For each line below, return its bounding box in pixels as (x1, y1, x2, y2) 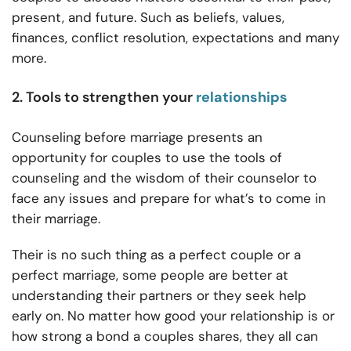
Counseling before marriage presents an (12, 128, 262, 147)
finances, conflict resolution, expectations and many (12, 29, 339, 47)
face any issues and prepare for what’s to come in (12, 190, 326, 208)
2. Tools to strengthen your (12, 88, 196, 107)
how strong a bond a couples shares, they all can (12, 327, 318, 346)
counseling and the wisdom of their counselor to (12, 169, 317, 187)
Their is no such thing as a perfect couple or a (12, 246, 301, 264)
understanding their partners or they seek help (12, 287, 306, 305)
